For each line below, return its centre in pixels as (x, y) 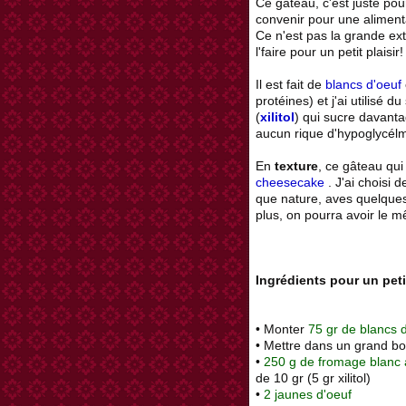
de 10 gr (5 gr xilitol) (313, 378)
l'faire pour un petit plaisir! (329, 52)
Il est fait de (289, 85)
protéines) (285, 101)
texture (295, 166)
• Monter (282, 329)
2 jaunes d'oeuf (308, 395)
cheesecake (292, 183)
